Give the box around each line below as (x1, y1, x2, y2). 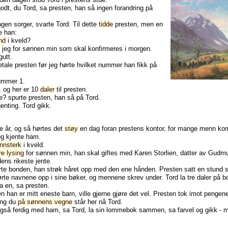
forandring (115, 4, 144, 12)
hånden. (134, 165, 157, 173)
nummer (98, 61, 122, 69)
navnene (11, 173, 36, 181)
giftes (101, 149, 118, 157)
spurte (8, 93, 26, 101)
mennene (98, 173, 125, 181)
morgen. (128, 44, 152, 52)
